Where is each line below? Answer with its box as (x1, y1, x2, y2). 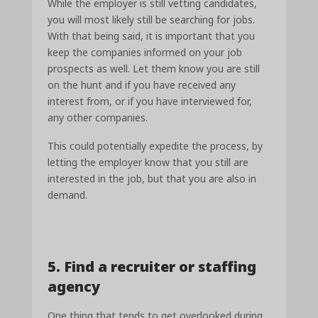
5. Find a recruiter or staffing (48, 256, 257, 276)
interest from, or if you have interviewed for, (48, 94, 253, 108)
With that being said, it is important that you (48, 28, 256, 43)
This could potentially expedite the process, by (48, 139, 263, 153)
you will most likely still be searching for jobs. (48, 12, 256, 26)
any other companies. (48, 110, 148, 124)
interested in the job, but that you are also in (48, 172, 257, 186)
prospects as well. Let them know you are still (48, 61, 261, 75)
